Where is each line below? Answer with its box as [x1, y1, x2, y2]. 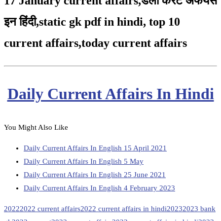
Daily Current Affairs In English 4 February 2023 [24, 184, 175, 192]
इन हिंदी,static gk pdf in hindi [4, 15, 143, 29]
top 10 [149, 15, 180, 29]
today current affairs [81, 37, 187, 50]
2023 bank [183, 205, 216, 213]
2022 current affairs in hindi [80, 205, 167, 213]
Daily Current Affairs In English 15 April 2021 [24, 144, 167, 152]
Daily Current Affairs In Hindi [7, 84, 214, 103]
